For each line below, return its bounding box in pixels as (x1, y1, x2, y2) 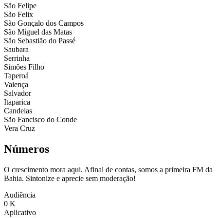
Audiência (4, 190, 36, 199)
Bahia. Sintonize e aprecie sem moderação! (4, 174, 136, 182)
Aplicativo (4, 208, 36, 217)
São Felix (4, 10, 33, 18)
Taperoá (4, 71, 29, 80)
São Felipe (4, 1, 36, 10)
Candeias (4, 106, 32, 115)
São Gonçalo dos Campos (4, 18, 84, 27)
